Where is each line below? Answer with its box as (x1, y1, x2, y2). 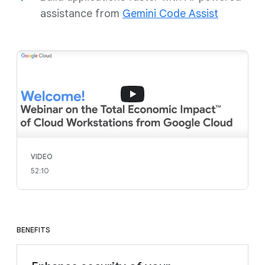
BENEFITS (17, 225, 50, 234)
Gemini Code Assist (122, 7, 218, 20)
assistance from (40, 7, 122, 20)
